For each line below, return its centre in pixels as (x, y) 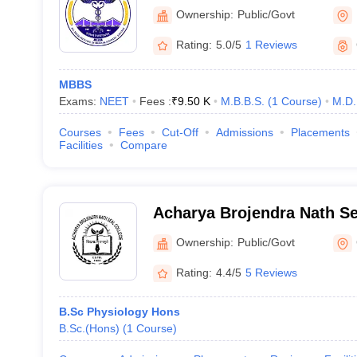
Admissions (244, 132)
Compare (143, 145)
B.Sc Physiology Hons (119, 312)
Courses (80, 132)
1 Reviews (271, 45)
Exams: (79, 101)
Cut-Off (180, 132)
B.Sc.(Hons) (89, 328)
